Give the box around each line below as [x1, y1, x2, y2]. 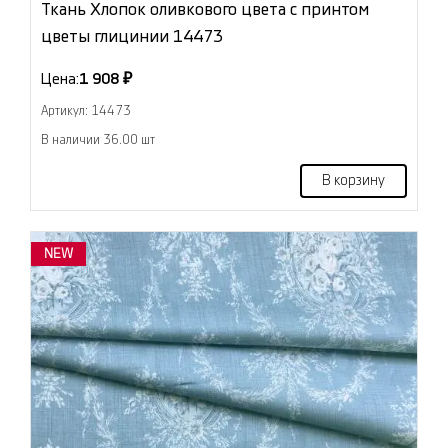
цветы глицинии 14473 [41, 28, 223, 46]
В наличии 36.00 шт [41, 134, 155, 147]
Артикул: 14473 [41, 105, 131, 118]
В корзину [322, 174, 385, 189]
